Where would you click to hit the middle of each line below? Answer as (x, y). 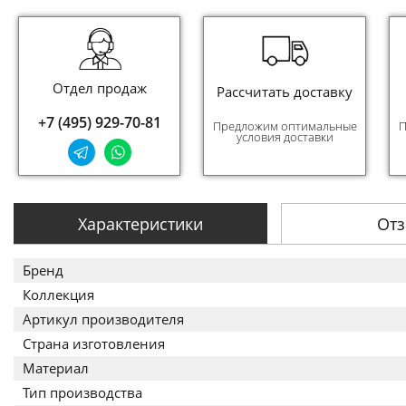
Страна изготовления (94, 343)
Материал (56, 368)
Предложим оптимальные (285, 126)
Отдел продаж (99, 87)
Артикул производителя (103, 319)
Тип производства (82, 392)
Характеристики (141, 224)
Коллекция (58, 295)
